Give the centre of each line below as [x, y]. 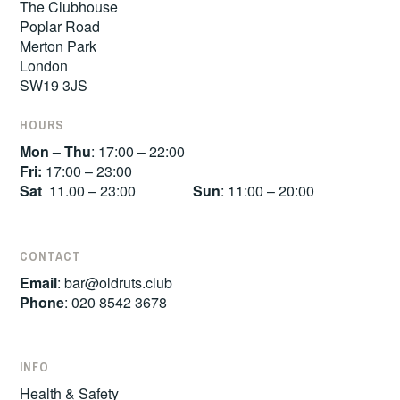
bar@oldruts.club [119, 282]
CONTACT [51, 256]
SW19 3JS [54, 86]
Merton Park [58, 46]
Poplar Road [60, 27]
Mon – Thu [56, 152]
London [44, 66]
